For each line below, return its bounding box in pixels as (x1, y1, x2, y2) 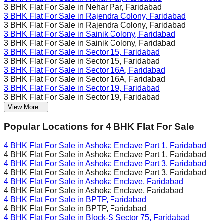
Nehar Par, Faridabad (86, 2, 162, 11)
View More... (8, 103, 44, 111)
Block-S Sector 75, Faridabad (86, 213, 190, 222)
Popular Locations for (4, 121, 103, 132)
